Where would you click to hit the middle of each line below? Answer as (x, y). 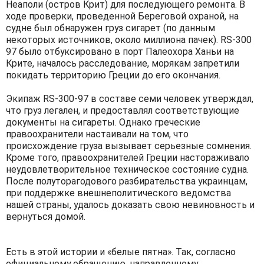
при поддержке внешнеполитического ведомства (118, 193)
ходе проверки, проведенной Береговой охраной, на (122, 16)
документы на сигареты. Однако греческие (103, 122)
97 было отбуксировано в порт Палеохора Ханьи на (120, 51)
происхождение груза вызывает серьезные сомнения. (129, 146)
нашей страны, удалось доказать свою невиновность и (130, 204)
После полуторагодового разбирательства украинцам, (127, 181)
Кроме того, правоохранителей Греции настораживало (128, 157)
